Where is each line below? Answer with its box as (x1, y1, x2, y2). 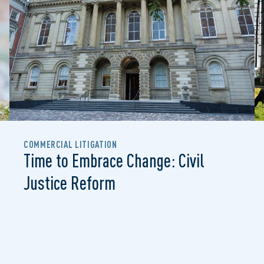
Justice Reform (24, 172, 115, 193)
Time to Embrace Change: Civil (24, 150, 204, 171)
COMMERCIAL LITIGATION (24, 139, 117, 150)
